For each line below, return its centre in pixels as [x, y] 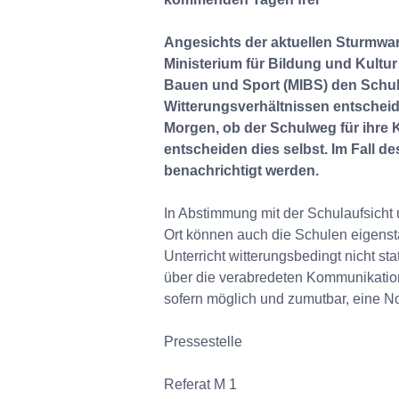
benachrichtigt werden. [241, 171]
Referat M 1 [200, 384]
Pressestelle [203, 342]
